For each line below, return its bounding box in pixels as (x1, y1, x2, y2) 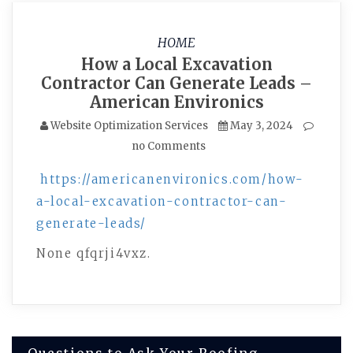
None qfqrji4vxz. (36, 246, 151, 261)
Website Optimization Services (50, 119, 208, 132)
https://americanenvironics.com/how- (40, 172, 304, 187)
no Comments (132, 139, 206, 153)
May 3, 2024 (229, 119, 293, 132)
